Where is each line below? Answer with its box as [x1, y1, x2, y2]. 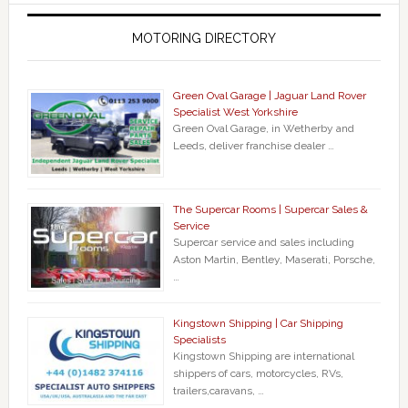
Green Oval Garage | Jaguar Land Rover [172, 89, 366, 103]
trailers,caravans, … [172, 384, 264, 398]
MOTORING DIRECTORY [131, 31, 276, 46]
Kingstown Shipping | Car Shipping [172, 317, 343, 331]
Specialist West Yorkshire [172, 106, 298, 119]
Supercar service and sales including [172, 236, 354, 250]
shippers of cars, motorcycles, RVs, [172, 367, 343, 381]
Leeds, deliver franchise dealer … [172, 139, 334, 153]
